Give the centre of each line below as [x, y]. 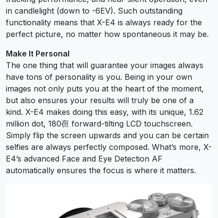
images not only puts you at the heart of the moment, [105, 89]
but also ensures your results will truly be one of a [100, 100]
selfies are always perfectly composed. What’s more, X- [109, 147]
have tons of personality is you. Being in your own [99, 77]
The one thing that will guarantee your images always [105, 65]
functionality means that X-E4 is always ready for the [104, 23]
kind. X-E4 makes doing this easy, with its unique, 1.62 [105, 112]
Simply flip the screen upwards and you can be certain [107, 136]
